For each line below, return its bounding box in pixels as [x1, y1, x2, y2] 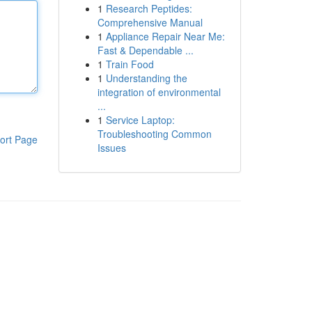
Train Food [105, 57, 154, 71]
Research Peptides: [105, 1, 192, 15]
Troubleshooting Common [97, 127, 212, 141]
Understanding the [105, 71, 187, 85]
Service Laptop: [105, 113, 175, 127]
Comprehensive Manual [97, 15, 203, 29]
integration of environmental [97, 85, 221, 99]
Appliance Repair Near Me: [105, 29, 225, 43]
